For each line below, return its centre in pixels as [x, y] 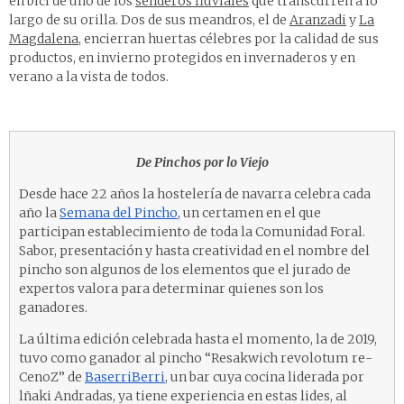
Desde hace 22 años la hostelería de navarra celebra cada [195, 194]
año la [39, 213]
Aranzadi [318, 20]
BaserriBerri [125, 377]
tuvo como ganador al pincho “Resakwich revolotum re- [196, 358]
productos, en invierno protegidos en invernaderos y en [182, 58]
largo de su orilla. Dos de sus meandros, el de [149, 20]
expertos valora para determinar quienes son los [171, 289]
